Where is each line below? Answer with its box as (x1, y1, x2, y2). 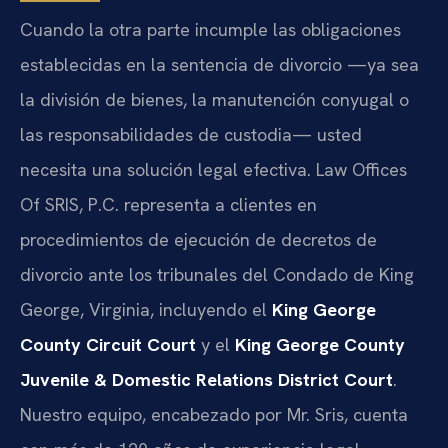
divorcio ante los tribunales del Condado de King (20, 263, 414, 287)
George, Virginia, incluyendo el (20, 298, 272, 322)
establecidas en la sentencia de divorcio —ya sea (20, 53, 419, 77)
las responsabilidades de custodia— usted (20, 123, 362, 147)
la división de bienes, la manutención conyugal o (20, 88, 409, 112)
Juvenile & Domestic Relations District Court (20, 368, 393, 392)
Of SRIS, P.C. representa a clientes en (20, 193, 317, 217)
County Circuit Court (20, 333, 196, 357)
